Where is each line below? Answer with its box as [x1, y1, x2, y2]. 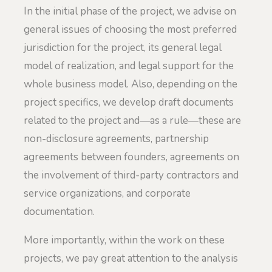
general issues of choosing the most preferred [24, 22, 237, 36]
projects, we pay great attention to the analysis [24, 251, 238, 266]
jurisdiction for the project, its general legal [24, 40, 222, 55]
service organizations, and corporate [24, 186, 191, 200]
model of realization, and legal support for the [24, 58, 234, 73]
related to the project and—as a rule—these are [24, 113, 241, 127]
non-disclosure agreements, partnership [24, 131, 209, 146]
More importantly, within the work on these [24, 233, 225, 248]
